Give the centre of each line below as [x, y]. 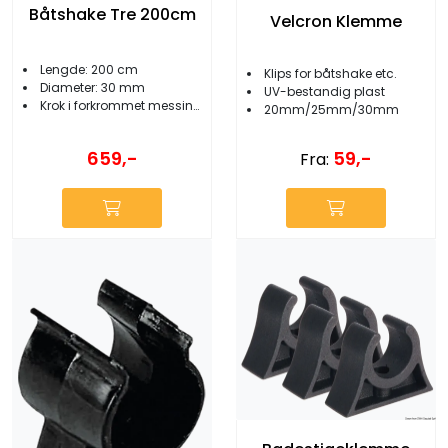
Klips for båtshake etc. [330, 73]
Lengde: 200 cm [89, 69]
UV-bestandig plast [324, 91]
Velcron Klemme [336, 22]
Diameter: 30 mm [92, 87]
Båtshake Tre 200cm [112, 14]
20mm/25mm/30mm [331, 109]
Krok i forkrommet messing [116, 105]
